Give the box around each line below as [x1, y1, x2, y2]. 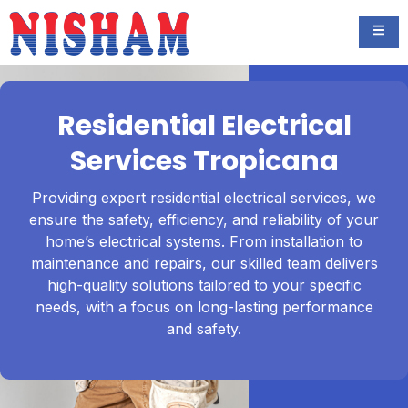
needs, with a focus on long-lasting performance [35, 297, 373, 316]
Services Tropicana [69, 141, 339, 180]
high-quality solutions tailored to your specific [46, 275, 362, 294]
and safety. [167, 319, 241, 338]
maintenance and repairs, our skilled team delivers [30, 253, 378, 272]
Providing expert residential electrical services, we [32, 188, 376, 207]
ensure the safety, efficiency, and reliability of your [29, 209, 379, 229]
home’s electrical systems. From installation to [46, 231, 362, 250]
